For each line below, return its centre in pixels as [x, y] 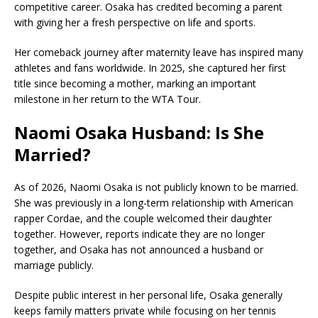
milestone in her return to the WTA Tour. [108, 99]
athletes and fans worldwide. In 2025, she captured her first [150, 67]
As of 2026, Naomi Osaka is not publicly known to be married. [156, 187]
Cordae [64, 218]
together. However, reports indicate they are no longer [139, 234]
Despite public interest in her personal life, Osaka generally [148, 295]
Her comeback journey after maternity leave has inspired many [159, 52]
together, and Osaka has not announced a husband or [139, 249]
